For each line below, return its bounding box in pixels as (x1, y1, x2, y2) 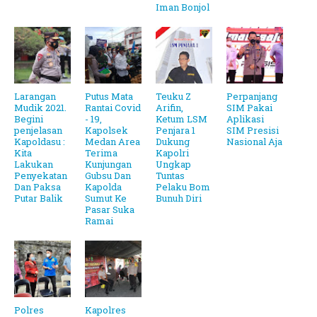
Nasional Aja (226, 135, 282, 149)
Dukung (156, 135, 190, 149)
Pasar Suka (85, 203, 134, 217)
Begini (14, 113, 43, 126)
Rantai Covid (85, 101, 141, 115)
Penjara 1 (156, 124, 195, 137)
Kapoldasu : (14, 135, 65, 149)
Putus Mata (85, 90, 133, 103)
